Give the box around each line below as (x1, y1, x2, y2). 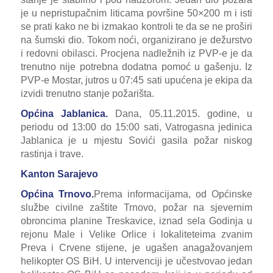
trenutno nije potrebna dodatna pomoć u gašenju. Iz (20, 62, 253, 73)
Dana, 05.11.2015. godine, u (115, 108, 253, 119)
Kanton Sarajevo (20, 169, 98, 180)
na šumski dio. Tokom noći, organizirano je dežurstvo (20, 35, 253, 46)
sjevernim (210, 202, 253, 213)
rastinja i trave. (20, 149, 83, 160)
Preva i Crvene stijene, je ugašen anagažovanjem (20, 243, 253, 253)
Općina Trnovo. (20, 189, 94, 200)
